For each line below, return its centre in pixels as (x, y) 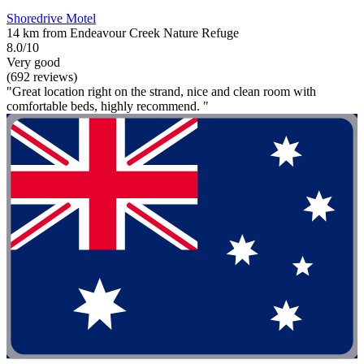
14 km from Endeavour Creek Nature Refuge (123, 32)
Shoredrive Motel (51, 18)
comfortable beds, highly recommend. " (108, 106)
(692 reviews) (42, 76)
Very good (33, 62)
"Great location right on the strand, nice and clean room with (161, 91)
